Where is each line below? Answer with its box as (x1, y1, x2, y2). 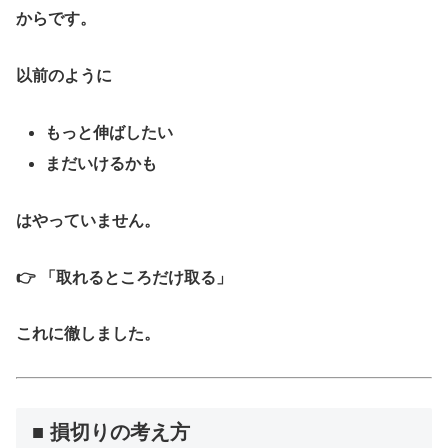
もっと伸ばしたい (45, 123, 174, 141)
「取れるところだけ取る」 (40, 268, 232, 286)
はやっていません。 (16, 211, 160, 229)
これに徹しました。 (16, 325, 160, 343)
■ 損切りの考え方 (32, 420, 190, 443)
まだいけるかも (45, 154, 158, 172)
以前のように (16, 66, 112, 84)
